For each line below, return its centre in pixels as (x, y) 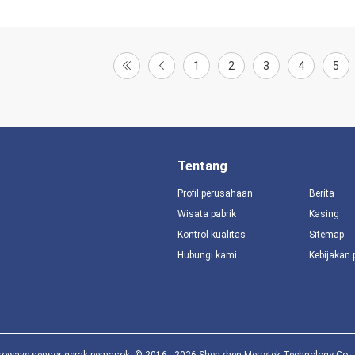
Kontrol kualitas (212, 235)
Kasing (324, 214)
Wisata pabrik (207, 214)
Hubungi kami (207, 255)
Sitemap (326, 235)
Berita (321, 193)
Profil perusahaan (215, 193)
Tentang (202, 166)
